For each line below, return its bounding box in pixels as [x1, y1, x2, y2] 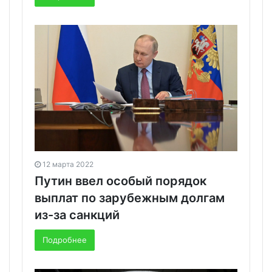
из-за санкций [35, 208, 120, 223]
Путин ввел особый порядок [35, 174, 206, 189]
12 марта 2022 [42, 160, 93, 169]
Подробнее [42, 235, 87, 245]
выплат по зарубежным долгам [35, 191, 225, 206]
